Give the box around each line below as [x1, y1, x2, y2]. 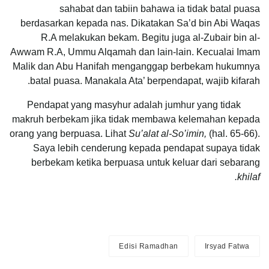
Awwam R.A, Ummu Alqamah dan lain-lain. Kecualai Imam [10, 47, 260, 58]
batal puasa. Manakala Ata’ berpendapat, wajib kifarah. [30, 76, 260, 86]
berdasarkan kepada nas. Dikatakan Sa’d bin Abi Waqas [20, 18, 260, 29]
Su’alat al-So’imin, [128, 128, 209, 139]
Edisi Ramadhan [119, 242, 178, 251]
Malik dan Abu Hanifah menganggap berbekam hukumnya [13, 61, 260, 72]
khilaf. [237, 172, 260, 183]
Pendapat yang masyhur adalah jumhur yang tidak [27, 100, 241, 110]
